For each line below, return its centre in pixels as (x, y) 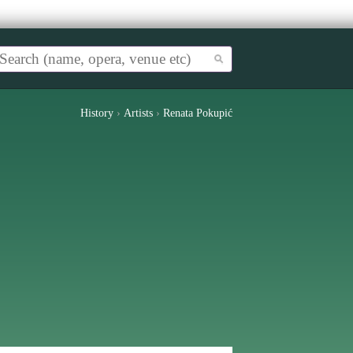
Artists (138, 113)
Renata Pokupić (198, 113)
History (97, 113)
